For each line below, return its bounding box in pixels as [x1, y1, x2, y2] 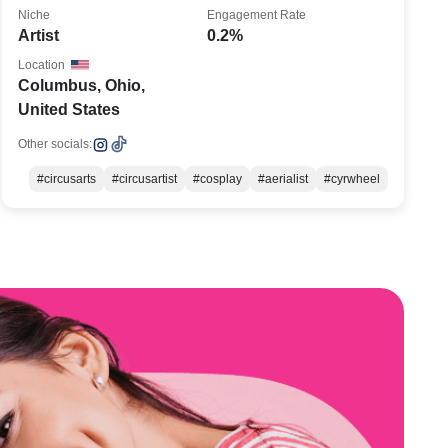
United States [18, 101, 121, 118]
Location [18, 58, 66, 72]
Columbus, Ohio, [18, 77, 146, 94]
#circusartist [111, 172, 177, 186]
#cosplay [192, 172, 242, 186]
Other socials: [18, 137, 93, 151]
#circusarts [36, 172, 96, 186]
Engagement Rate [207, 8, 307, 22]
